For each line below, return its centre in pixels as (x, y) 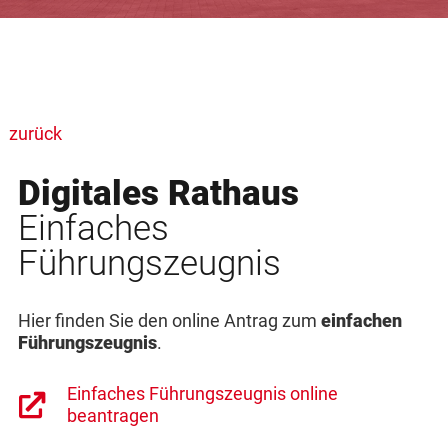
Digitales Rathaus (158, 193)
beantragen (112, 415)
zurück (35, 134)
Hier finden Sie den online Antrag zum (169, 320)
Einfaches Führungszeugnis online (202, 393)
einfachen (361, 320)
